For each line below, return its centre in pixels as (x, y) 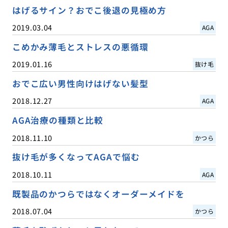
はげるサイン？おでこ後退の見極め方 (89, 10)
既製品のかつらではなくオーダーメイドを (98, 194)
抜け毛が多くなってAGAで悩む (76, 157)
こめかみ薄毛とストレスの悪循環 (80, 47)
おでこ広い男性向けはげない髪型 (80, 84)
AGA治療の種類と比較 (58, 120)
